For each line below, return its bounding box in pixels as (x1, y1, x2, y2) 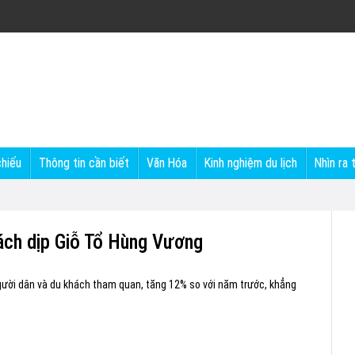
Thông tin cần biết (39, 155, 129, 170)
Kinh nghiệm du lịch (204, 155, 297, 170)
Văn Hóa (147, 155, 187, 170)
